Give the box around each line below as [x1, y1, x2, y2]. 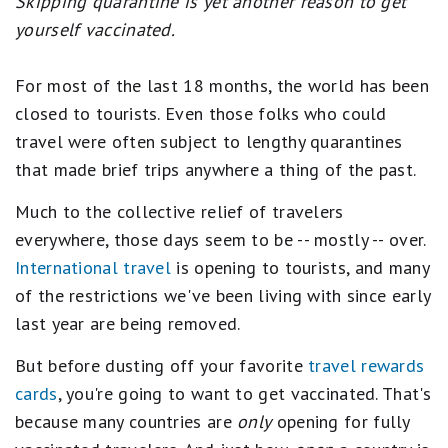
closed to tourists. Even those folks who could [15, 102, 387, 125]
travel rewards [308, 354, 425, 377]
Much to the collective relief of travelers [15, 200, 344, 223]
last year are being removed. [15, 312, 241, 335]
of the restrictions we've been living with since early [15, 284, 431, 307]
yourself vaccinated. [15, 18, 176, 41]
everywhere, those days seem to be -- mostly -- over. [15, 228, 426, 251]
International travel [15, 256, 172, 279]
